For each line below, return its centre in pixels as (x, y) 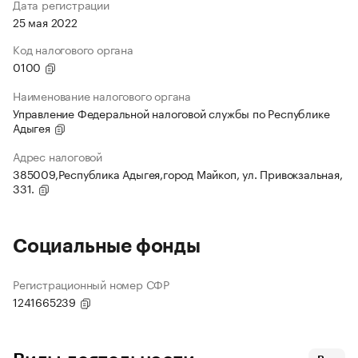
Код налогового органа (73, 49)
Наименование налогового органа (102, 95)
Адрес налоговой (58, 156)
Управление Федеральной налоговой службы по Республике (171, 113)
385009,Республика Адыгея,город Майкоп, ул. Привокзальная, (178, 174)
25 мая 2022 (45, 22)
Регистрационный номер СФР (91, 284)
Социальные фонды (107, 247)
